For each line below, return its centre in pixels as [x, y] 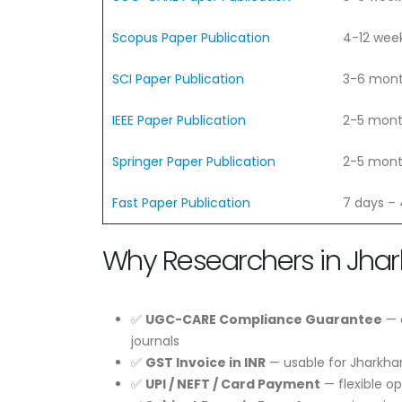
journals [155, 341]
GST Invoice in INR [205, 362]
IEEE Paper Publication [179, 120]
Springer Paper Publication [194, 161]
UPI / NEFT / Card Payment [233, 384]
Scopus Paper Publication [191, 37]
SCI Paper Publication [178, 79]
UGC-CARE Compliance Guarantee [264, 319]
